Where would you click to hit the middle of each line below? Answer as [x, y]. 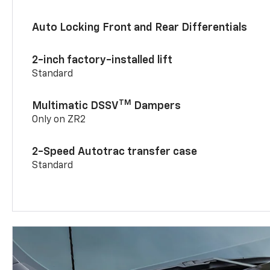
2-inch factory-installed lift [102, 60]
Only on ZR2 [59, 120]
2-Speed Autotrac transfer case [115, 152]
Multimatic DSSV [76, 106]
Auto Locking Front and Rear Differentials [140, 27]
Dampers [156, 106]
